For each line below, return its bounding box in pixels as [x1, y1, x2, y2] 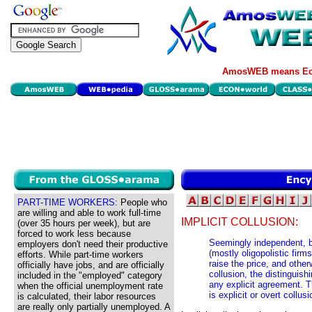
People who [118, 197, 167, 208]
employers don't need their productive [17, 239, 168, 249]
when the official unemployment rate [17, 281, 163, 291]
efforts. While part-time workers [17, 249, 143, 260]
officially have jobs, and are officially [17, 260, 164, 270]
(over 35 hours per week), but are [17, 218, 150, 228]
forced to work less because [17, 228, 131, 239]
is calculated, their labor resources [17, 291, 156, 302]
